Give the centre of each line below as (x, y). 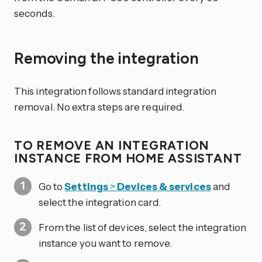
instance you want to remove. (105, 243)
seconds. (35, 13)
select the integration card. (100, 202)
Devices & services (164, 186)
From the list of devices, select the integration (142, 227)
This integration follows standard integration (115, 91)
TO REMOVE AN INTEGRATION (112, 145)
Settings (86, 186)
